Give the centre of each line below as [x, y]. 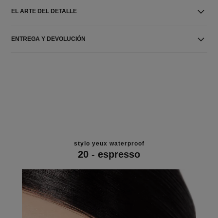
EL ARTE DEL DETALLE [44, 11]
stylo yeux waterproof [109, 143]
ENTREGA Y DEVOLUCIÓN [49, 39]
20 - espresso [109, 154]
